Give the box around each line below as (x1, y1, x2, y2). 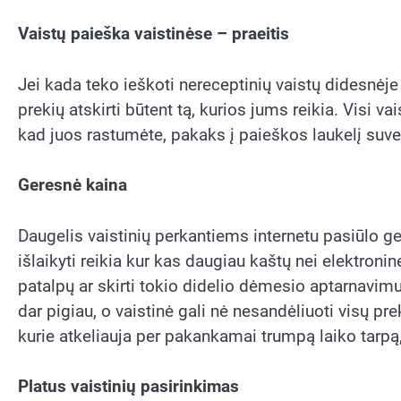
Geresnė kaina (18, 175, 127, 196)
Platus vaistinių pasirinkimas (18, 376, 239, 397)
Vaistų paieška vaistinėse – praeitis (18, 23, 289, 45)
